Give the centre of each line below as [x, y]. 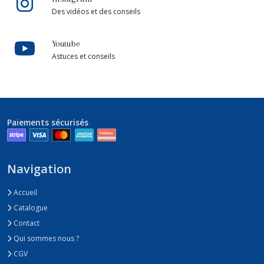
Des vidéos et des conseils [96, 12]
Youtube [66, 44]
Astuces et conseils [83, 57]
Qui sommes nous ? [45, 238]
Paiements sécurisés [48, 123]
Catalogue [30, 207]
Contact [26, 223]
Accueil [24, 192]
